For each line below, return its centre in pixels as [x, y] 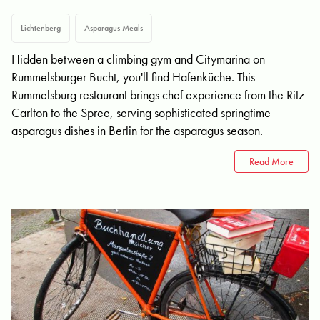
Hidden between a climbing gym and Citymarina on [138, 59]
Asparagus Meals [114, 28]
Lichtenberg [41, 28]
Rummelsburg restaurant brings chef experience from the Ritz [158, 95]
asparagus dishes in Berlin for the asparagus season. [137, 130]
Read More [271, 161]
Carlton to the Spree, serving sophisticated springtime [141, 112]
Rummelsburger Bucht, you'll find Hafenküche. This [133, 77]
